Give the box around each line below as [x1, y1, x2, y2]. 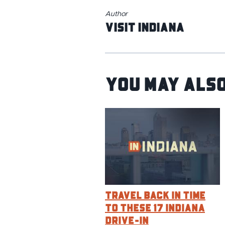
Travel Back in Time [105, 186, 205, 203]
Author [105, 10, 128, 18]
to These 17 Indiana [105, 199, 205, 215]
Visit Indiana [105, 17, 184, 37]
